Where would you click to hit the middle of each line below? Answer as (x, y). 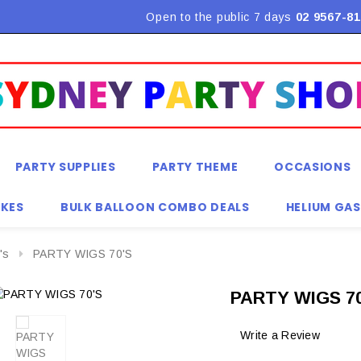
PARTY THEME (195, 167)
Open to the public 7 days (221, 17)
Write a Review (280, 336)
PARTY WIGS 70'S (83, 254)
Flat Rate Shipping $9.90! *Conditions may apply (189, 17)
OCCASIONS (313, 167)
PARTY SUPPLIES (65, 167)
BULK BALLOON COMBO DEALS (155, 207)
